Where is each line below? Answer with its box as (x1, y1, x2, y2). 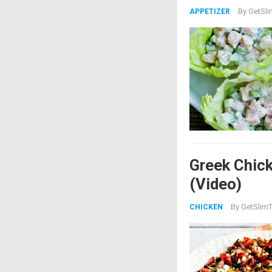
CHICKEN (189, 203, 223, 211)
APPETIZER (189, 7, 230, 16)
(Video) (189, 175, 242, 193)
